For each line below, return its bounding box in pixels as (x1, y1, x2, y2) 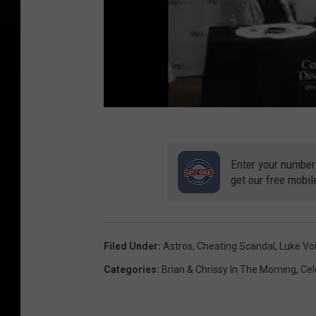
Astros (163, 241, 193, 253)
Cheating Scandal (197, 241, 275, 253)
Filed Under (104, 241, 158, 253)
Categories (104, 264, 157, 276)
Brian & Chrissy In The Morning (162, 264, 296, 276)
